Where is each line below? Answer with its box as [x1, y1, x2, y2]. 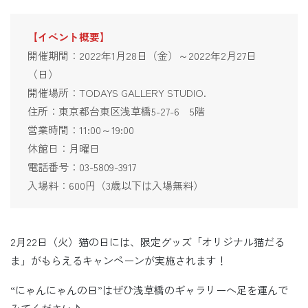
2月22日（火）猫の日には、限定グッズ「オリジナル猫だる [10, 234, 285, 249]
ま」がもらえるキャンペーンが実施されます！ [10, 252, 227, 267]
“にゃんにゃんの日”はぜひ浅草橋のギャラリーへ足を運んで [10, 282, 288, 297]
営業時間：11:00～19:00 [27, 122, 134, 137]
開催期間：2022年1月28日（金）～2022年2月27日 [27, 47, 256, 63]
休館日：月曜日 [27, 140, 100, 155]
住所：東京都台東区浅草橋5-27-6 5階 [27, 103, 205, 118]
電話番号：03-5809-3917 [27, 159, 136, 174]
